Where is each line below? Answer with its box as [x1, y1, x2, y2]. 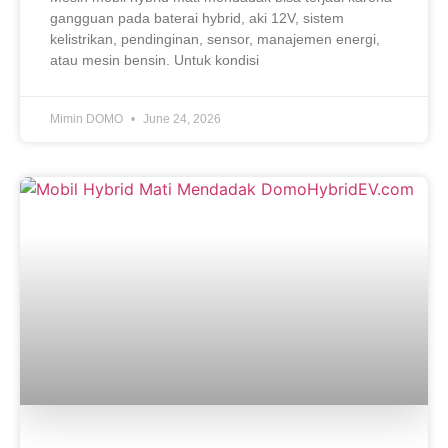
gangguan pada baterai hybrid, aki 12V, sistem [50, 10, 344, 27]
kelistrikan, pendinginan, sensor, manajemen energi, [50, 31, 380, 48]
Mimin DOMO [50, 112, 126, 127]
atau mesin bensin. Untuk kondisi [50, 52, 259, 69]
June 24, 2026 [140, 112, 221, 127]
